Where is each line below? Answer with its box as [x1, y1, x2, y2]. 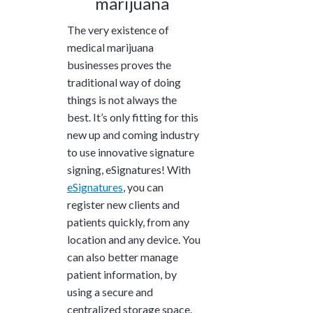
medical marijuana [67, 41, 154, 54]
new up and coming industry [67, 128, 199, 142]
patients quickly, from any [67, 215, 189, 229]
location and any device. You [67, 233, 201, 247]
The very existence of [67, 23, 169, 37]
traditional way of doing [67, 75, 181, 89]
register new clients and [67, 198, 180, 212]
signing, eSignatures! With [67, 163, 191, 177]
